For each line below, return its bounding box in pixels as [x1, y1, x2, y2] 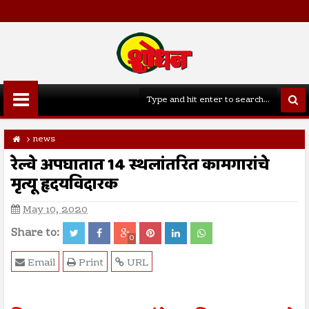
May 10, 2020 [23, 202, 88, 219]
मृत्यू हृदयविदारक [11, 172, 118, 198]
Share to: [11, 224, 59, 242]
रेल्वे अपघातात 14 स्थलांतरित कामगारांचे [11, 152, 269, 179]
